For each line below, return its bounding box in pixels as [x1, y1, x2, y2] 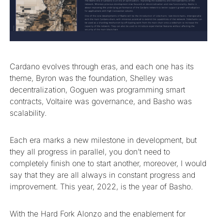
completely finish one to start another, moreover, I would [10, 158, 206, 169]
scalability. [10, 108, 46, 118]
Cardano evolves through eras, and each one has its [10, 62, 194, 72]
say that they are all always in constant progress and [10, 170, 195, 180]
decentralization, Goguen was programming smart [10, 85, 185, 95]
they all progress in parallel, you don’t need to [10, 147, 170, 157]
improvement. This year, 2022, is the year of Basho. [10, 182, 195, 192]
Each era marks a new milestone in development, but [10, 135, 197, 145]
